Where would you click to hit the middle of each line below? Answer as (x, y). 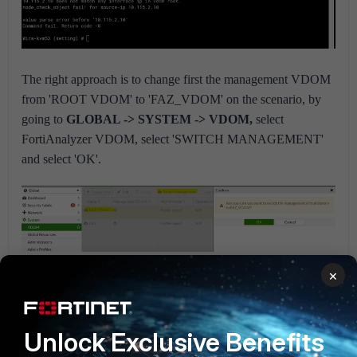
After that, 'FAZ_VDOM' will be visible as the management (171, 281)
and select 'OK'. (61, 159)
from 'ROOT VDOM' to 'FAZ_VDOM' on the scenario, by (171, 99)
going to (44, 119)
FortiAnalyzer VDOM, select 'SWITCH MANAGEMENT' (173, 139)
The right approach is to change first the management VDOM (176, 79)
